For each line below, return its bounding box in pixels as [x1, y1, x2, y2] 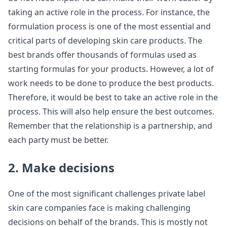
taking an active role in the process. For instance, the [8, 7, 210, 18]
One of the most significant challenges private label [8, 188, 205, 199]
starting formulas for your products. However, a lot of [8, 63, 214, 74]
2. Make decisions [8, 159, 115, 176]
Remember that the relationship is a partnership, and [8, 120, 212, 131]
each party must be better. [8, 134, 108, 145]
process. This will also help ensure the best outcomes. [8, 106, 214, 117]
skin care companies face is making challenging [8, 202, 191, 213]
